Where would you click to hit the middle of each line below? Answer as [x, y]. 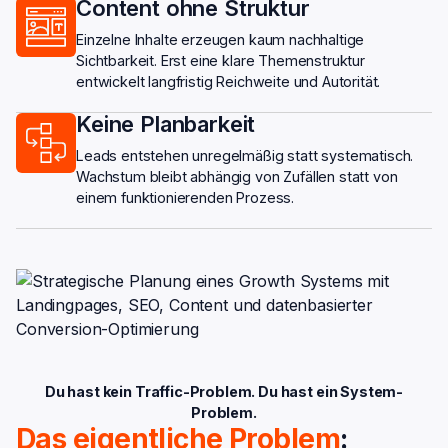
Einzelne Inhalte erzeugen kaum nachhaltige [220, 40]
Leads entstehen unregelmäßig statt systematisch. [245, 156]
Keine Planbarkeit [166, 124]
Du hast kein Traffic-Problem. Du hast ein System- [224, 392]
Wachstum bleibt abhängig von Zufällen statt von [237, 177]
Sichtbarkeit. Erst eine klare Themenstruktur [220, 61]
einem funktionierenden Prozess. [185, 198]
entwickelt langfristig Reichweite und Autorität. [228, 82]
